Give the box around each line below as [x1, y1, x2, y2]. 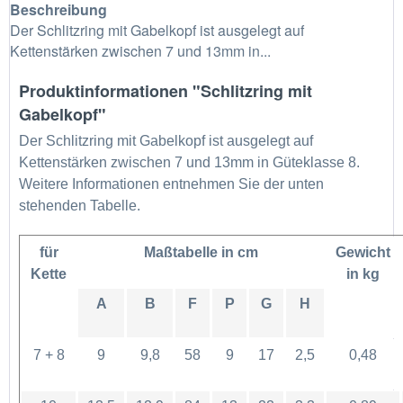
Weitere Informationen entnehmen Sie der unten [19, 175, 324, 192]
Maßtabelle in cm [144, 244, 258, 260]
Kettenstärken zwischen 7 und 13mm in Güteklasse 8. [19, 154, 360, 170]
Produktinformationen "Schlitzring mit [19, 78, 312, 103]
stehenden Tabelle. [19, 197, 140, 213]
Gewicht [336, 244, 390, 260]
